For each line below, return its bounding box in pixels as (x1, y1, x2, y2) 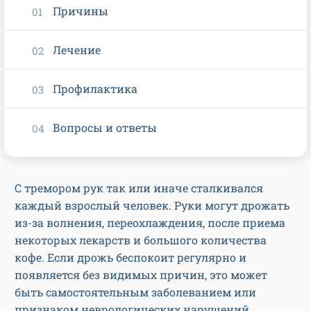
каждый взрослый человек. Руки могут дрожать (15, 198, 289, 213)
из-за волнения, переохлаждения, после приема (15, 215, 285, 230)
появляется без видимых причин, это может (15, 267, 267, 283)
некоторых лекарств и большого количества (15, 233, 267, 248)
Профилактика (53, 81, 137, 96)
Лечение (53, 42, 101, 58)
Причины (53, 3, 108, 19)
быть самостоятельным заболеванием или (15, 285, 256, 300)
